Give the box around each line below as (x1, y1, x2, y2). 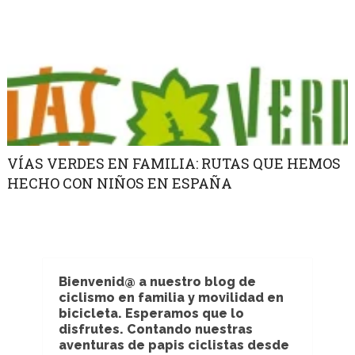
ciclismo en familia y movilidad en (58, 290, 284, 306)
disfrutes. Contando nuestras (58, 322, 253, 338)
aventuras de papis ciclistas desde (58, 338, 289, 353)
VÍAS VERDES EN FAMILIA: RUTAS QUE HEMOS (6, 154, 341, 174)
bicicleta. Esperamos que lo (58, 306, 244, 322)
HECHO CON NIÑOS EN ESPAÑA (6, 174, 232, 193)
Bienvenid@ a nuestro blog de (58, 274, 256, 290)
